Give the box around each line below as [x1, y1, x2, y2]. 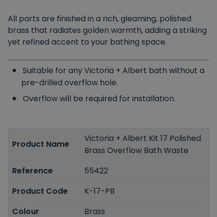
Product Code [12, 185, 68, 197]
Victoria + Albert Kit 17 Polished [84, 132, 201, 144]
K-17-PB [84, 185, 115, 197]
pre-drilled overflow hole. [21, 77, 118, 88]
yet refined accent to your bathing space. [8, 36, 169, 47]
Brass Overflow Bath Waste [84, 144, 189, 156]
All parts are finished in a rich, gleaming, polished [8, 13, 191, 24]
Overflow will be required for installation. [23, 93, 177, 104]
